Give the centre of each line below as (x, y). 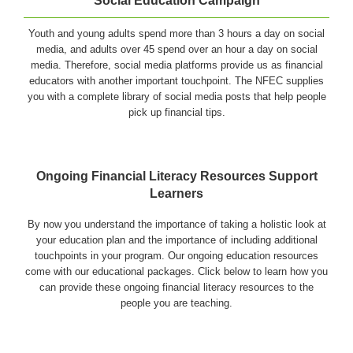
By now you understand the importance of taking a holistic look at (176, 224)
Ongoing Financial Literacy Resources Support (176, 176)
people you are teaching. (176, 303)
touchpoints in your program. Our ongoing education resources (176, 255)
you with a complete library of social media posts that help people (176, 97)
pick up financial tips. (176, 112)
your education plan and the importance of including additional (176, 240)
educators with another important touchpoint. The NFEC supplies (176, 81)
